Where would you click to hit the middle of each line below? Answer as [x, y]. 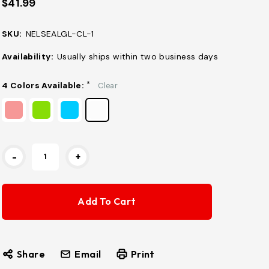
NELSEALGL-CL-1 [60, 34]
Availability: [28, 56]
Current [20, 149]
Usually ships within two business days [138, 56]
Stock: [17, 161]
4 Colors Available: [43, 85]
